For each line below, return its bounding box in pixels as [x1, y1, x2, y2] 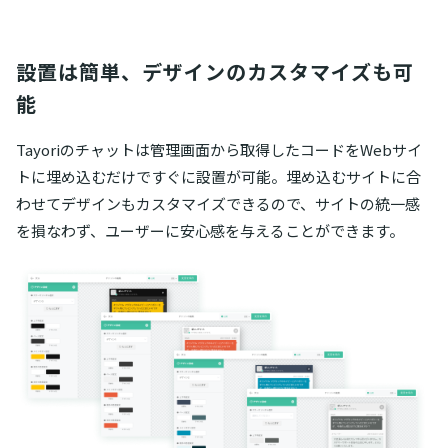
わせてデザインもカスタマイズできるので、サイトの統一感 [16, 192, 420, 214]
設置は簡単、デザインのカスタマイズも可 [16, 56, 414, 86]
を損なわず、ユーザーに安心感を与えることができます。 [16, 219, 404, 241]
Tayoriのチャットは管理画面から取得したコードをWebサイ [16, 138, 422, 160]
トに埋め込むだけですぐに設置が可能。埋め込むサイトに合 [16, 165, 421, 187]
